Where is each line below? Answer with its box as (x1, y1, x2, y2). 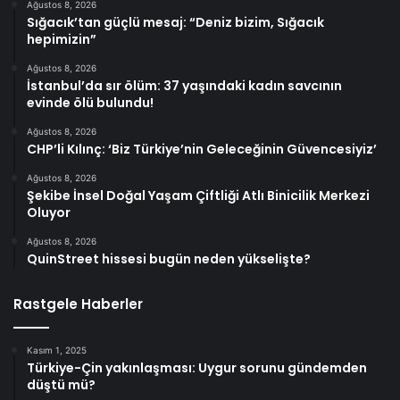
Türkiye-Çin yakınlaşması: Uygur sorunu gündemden (27, 358, 367, 377)
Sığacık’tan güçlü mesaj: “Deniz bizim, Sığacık (27, 12, 324, 31)
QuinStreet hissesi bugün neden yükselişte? (27, 249, 311, 268)
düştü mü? (27, 375, 96, 394)
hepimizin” (27, 29, 96, 48)
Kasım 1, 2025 (27, 344, 87, 355)
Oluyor (27, 203, 71, 221)
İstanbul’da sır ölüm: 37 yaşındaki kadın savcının (27, 76, 342, 95)
